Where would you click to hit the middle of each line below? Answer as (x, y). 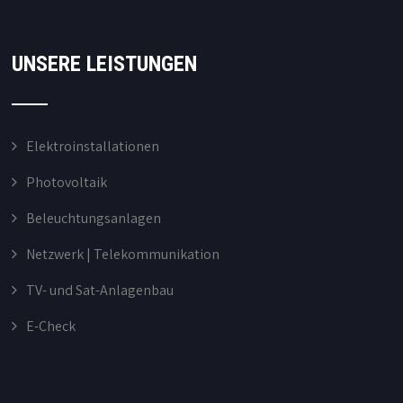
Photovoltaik (67, 182)
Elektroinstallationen (93, 146)
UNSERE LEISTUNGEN (105, 63)
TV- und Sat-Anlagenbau (100, 290)
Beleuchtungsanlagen (94, 218)
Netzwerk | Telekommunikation (123, 254)
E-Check (51, 326)
